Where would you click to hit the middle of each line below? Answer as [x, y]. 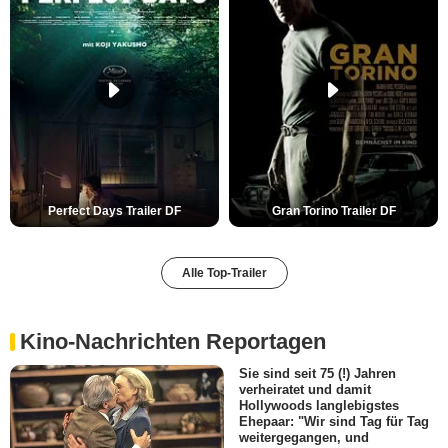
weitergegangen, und [304, 437]
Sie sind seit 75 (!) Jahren [317, 373]
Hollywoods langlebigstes [319, 405]
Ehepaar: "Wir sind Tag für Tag [334, 421]
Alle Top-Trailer [224, 272]
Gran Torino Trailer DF [333, 210]
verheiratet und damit [305, 389]
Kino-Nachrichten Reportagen [173, 341]
